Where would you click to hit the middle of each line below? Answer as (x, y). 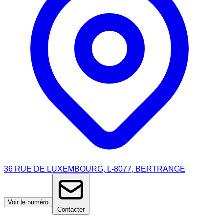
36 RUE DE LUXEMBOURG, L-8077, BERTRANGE (95, 169)
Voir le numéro (28, 202)
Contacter (71, 209)
